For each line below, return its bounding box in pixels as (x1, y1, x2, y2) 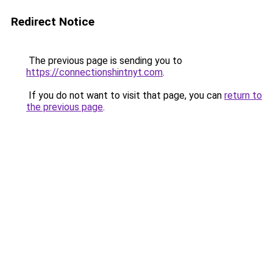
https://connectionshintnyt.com (26, 66, 163, 78)
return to (224, 90, 262, 101)
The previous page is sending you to (26, 55, 182, 66)
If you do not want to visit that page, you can (26, 90, 224, 101)
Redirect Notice (11, 15, 94, 29)
